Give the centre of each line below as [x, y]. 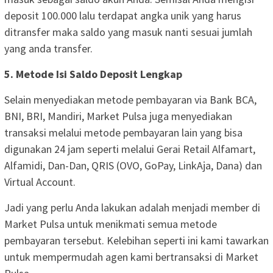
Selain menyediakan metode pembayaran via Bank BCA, [130, 99]
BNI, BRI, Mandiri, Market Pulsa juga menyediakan [118, 116]
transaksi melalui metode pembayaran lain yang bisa [123, 132]
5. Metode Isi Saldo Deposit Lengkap [93, 74]
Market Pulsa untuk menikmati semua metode [111, 224]
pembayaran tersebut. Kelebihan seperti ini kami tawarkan [136, 240]
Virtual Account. [40, 182]
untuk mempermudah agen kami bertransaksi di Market [131, 257]
